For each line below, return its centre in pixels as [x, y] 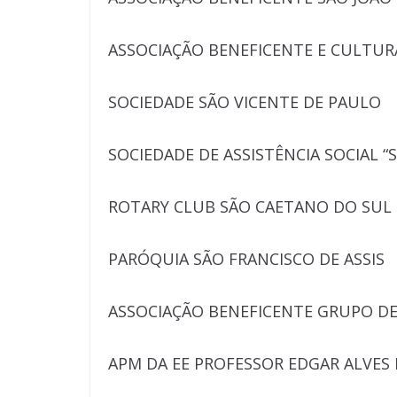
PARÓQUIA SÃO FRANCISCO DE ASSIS [246, 259]
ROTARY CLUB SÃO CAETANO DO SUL [250, 206]
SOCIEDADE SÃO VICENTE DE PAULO [245, 102]
